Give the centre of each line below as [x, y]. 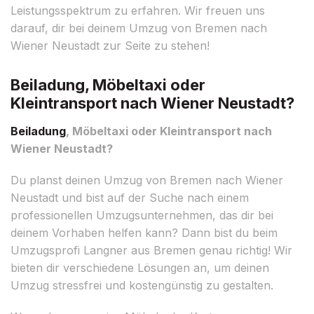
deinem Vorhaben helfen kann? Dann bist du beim [144, 232]
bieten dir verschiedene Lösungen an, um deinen [140, 267]
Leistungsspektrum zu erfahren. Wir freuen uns [138, 10]
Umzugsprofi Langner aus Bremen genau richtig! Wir [151, 250]
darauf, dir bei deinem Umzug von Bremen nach [139, 28]
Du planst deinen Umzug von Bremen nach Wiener [147, 180]
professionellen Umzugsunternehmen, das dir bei [142, 215]
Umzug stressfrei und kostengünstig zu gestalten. [142, 285]
